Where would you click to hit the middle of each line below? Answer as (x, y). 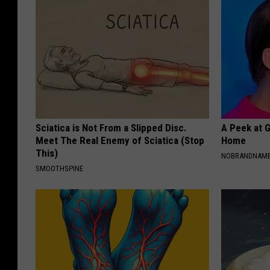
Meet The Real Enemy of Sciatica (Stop (120, 140)
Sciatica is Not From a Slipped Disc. (111, 127)
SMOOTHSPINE (59, 168)
